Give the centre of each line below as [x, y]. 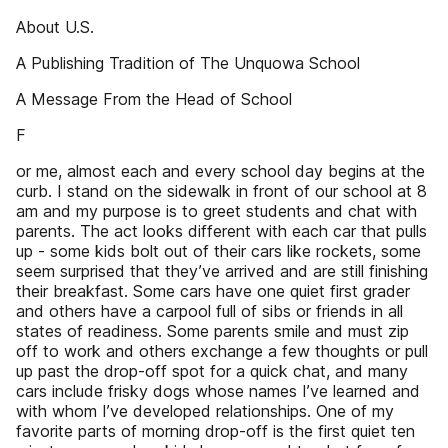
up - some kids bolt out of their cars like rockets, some [218, 251]
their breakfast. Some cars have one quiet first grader [213, 291]
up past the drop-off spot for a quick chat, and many [212, 371]
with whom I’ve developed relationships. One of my [205, 411]
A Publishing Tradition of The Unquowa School [188, 63]
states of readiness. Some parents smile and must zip [212, 331]
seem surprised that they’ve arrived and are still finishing [222, 271]
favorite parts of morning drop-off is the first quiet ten [215, 431]
